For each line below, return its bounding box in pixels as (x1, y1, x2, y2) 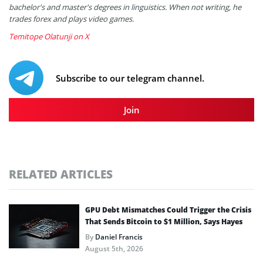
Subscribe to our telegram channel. (56, 72, 204, 84)
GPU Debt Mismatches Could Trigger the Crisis (85, 204, 251, 215)
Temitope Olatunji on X (9, 31, 89, 42)
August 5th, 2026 (85, 243, 143, 254)
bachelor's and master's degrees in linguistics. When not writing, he (9, 1, 241, 12)
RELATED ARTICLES (9, 166, 113, 181)
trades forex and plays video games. (9, 13, 136, 24)
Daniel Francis (95, 231, 143, 242)
